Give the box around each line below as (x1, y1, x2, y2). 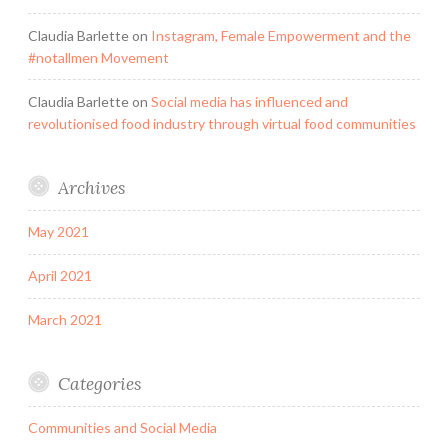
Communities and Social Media (28, 419, 217, 437)
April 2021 (28, 267, 92, 285)
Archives (57, 175, 125, 199)
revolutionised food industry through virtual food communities (28, 114, 416, 132)
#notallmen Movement (28, 48, 169, 66)
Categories (57, 372, 141, 396)
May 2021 (28, 223, 89, 241)
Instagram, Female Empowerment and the (151, 26, 411, 44)
